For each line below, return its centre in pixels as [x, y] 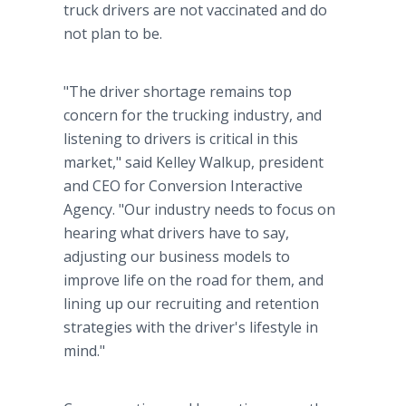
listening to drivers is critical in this [181, 139]
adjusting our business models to [177, 256]
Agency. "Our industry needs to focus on [199, 209]
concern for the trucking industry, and [193, 115]
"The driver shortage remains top [178, 92]
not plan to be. [113, 34]
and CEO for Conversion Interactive [183, 186]
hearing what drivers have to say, [176, 233]
